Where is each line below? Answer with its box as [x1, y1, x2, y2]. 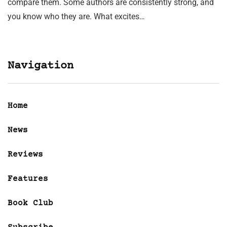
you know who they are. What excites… [8, 11, 145, 21]
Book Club [8, 198, 53, 208]
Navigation [8, 59, 73, 72]
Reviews [8, 149, 43, 159]
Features [8, 174, 48, 183]
